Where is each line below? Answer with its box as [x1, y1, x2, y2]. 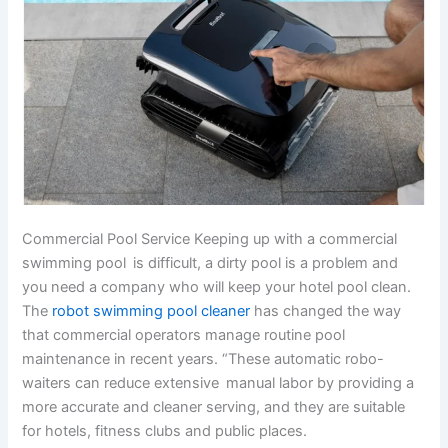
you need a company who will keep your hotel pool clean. [22, 277, 412, 296]
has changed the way [250, 301, 402, 320]
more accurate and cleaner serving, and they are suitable [22, 397, 406, 416]
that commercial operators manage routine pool [22, 325, 353, 344]
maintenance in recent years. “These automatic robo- [22, 349, 385, 368]
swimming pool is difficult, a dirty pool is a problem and [22, 253, 399, 272]
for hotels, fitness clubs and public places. [22, 421, 308, 440]
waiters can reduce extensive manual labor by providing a [22, 373, 415, 392]
